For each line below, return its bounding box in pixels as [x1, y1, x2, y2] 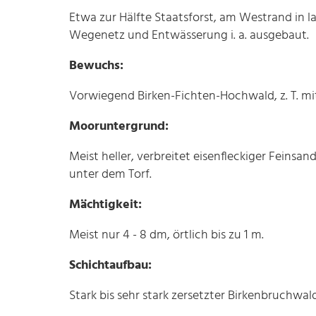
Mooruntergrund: [69, 116, 169, 137]
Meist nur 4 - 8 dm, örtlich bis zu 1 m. [69, 224, 264, 245]
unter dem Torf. [69, 164, 152, 185]
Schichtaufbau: [69, 255, 152, 276]
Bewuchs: [69, 55, 123, 76]
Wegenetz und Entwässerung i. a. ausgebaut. [69, 25, 309, 46]
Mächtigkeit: [69, 194, 142, 215]
